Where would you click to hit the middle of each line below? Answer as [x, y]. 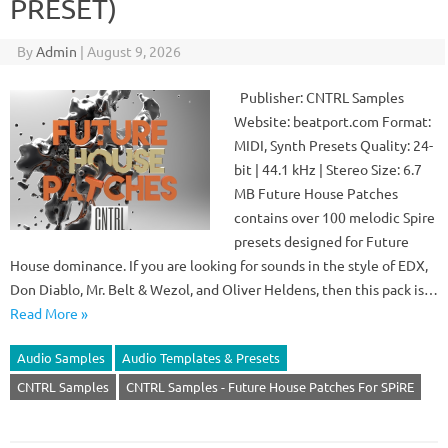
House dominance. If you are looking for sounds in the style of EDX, [219, 265]
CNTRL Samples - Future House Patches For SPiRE [270, 386]
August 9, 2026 [133, 51]
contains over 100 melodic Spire [334, 217]
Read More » [49, 313]
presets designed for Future [321, 241]
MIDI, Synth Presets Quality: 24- [333, 145]
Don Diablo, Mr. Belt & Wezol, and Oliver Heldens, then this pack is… [224, 289]
